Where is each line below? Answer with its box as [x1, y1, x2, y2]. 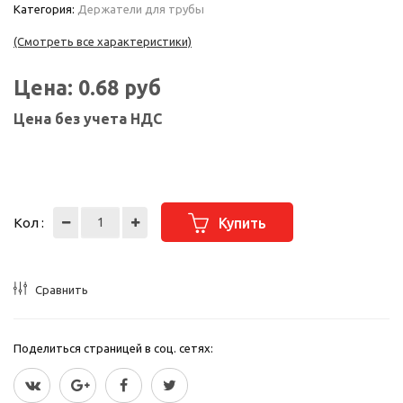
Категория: [13, 3, 77, 15]
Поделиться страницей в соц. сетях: [13, 342, 213, 354]
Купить [219, 215, 266, 231]
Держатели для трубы [77, 3, 204, 15]
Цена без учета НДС [13, 111, 162, 127]
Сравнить [35, 283, 88, 296]
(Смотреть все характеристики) [13, 35, 192, 48]
